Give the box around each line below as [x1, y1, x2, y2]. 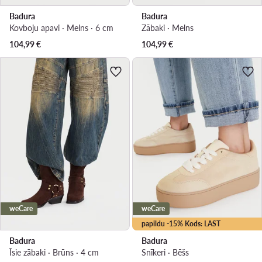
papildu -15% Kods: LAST [142, 219, 220, 228]
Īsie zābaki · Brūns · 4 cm [9, 247, 99, 257]
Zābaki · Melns [142, 22, 194, 33]
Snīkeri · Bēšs [142, 247, 189, 257]
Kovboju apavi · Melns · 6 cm [9, 22, 113, 33]
